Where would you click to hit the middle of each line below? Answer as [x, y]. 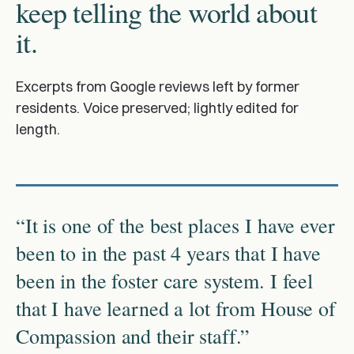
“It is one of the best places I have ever [175, 225]
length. [38, 129]
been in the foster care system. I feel [165, 281]
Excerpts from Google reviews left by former [158, 87]
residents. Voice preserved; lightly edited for [157, 108]
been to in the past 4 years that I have [168, 253]
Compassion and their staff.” [133, 336]
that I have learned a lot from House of [176, 308]
